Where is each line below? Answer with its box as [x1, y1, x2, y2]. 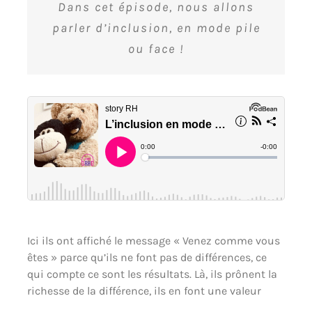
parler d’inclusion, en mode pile [52, 19, 260, 36]
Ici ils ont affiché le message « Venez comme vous [26, 233, 280, 247]
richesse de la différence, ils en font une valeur [26, 283, 261, 297]
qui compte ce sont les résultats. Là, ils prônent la [26, 267, 277, 281]
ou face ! [127, 40, 185, 56]
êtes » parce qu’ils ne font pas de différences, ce [26, 250, 267, 264]
